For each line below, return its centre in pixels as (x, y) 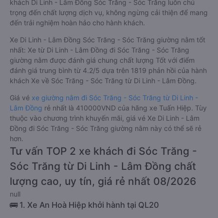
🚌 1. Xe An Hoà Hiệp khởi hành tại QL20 (84, 205)
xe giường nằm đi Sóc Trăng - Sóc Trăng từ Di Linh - (115, 98)
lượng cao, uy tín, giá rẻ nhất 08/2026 (103, 181)
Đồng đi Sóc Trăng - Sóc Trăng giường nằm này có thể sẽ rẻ (106, 128)
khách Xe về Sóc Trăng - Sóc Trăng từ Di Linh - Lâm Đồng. (103, 81)
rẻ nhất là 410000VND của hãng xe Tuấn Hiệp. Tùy (126, 108)
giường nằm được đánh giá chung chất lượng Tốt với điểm (102, 60)
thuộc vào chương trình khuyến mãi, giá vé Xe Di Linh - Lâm (105, 118)
